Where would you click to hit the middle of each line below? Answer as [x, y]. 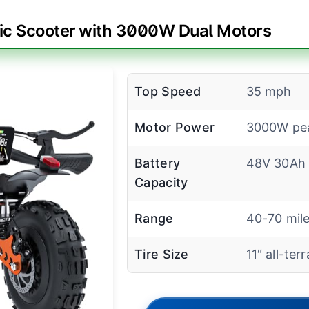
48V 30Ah [276, 163]
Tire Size [162, 255]
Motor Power [175, 128]
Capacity [161, 183]
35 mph [269, 92]
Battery [158, 163]
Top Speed [168, 92]
